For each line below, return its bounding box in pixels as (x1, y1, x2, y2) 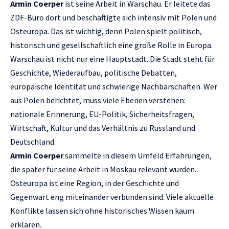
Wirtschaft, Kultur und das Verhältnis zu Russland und (10, 123, 195, 133)
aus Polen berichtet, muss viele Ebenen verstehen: (10, 95, 186, 106)
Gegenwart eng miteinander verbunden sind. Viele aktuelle (10, 192, 214, 202)
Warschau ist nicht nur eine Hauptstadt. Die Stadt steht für (10, 54, 215, 64)
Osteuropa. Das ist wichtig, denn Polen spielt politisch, (10, 26, 202, 37)
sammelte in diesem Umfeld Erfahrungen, (63, 150, 212, 161)
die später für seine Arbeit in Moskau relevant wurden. (10, 164, 196, 175)
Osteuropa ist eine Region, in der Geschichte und (10, 178, 179, 189)
